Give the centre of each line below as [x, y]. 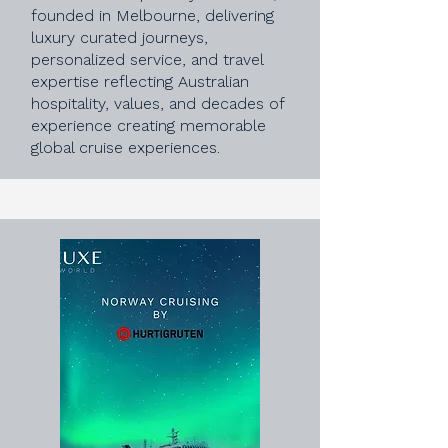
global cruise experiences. [125, 147]
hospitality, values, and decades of [157, 103]
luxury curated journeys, [119, 37]
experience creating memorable [148, 125]
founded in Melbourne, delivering [152, 15]
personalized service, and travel [147, 59]
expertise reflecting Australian [140, 81]
